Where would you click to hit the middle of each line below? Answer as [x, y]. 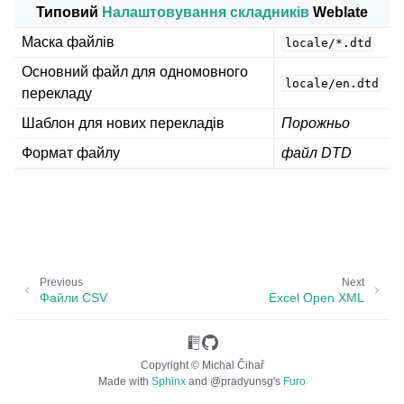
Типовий [69, 12]
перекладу [57, 93]
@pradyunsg [242, 381]
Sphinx [169, 381]
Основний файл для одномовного [135, 71]
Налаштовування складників [206, 12]
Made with [125, 381]
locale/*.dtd [328, 42]
